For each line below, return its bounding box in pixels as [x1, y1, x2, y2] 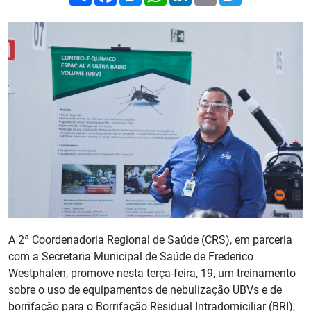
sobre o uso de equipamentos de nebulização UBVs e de [8, 283, 282, 297]
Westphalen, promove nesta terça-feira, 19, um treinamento [8, 267, 296, 280]
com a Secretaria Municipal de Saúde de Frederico [8, 250, 253, 264]
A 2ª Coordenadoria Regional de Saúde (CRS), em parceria [8, 233, 292, 247]
